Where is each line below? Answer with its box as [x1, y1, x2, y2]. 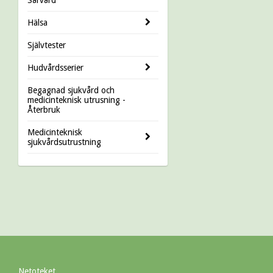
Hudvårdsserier [27, 62, 83, 73]
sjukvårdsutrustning [27, 136, 101, 147]
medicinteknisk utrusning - [27, 94, 126, 105]
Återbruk [27, 104, 60, 115]
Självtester [27, 40, 66, 50]
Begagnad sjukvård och [27, 85, 115, 95]
